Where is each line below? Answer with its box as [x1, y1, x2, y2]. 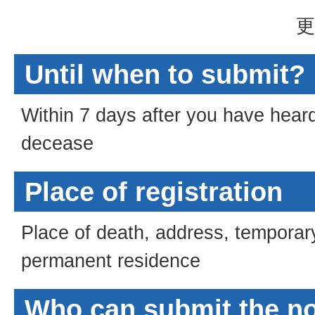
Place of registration [25, 177, 283, 207]
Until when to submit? [25, 60, 305, 89]
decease [21, 132, 94, 154]
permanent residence [21, 250, 200, 271]
